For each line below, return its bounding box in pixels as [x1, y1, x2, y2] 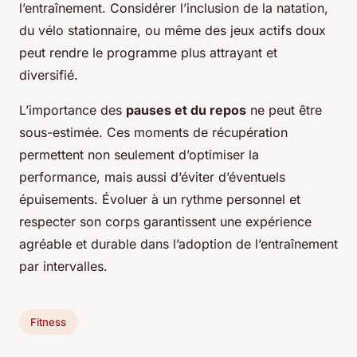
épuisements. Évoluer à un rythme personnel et [19, 191, 300, 208]
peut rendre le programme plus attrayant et [19, 45, 277, 61]
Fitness [30, 316, 67, 329]
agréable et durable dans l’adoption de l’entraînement [19, 236, 338, 253]
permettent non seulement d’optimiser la [19, 147, 259, 163]
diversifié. [19, 67, 78, 84]
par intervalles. [19, 258, 108, 275]
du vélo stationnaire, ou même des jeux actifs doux [19, 22, 326, 39]
